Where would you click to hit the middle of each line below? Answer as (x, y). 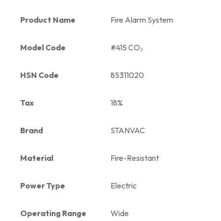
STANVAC (128, 130)
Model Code (43, 47)
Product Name (48, 19)
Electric (124, 185)
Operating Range (53, 213)
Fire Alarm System (142, 19)
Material (37, 158)
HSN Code (39, 75)
